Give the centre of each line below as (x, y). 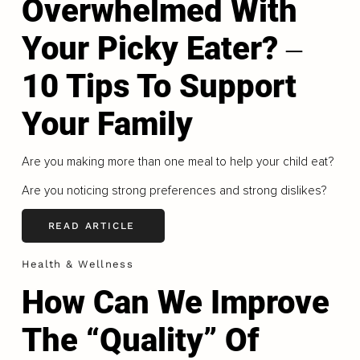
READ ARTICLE (92, 225)
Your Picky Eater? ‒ (162, 48)
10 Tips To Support (159, 86)
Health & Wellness (77, 264)
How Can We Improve (175, 302)
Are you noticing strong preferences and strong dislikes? (174, 190)
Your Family (107, 124)
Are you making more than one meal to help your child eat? (177, 161)
